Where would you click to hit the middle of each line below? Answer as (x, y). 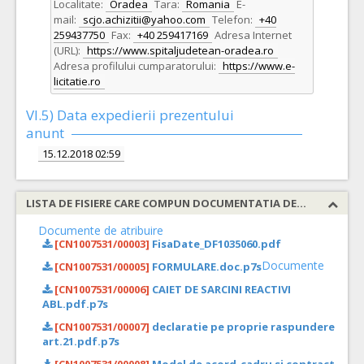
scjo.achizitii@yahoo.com (144, 19)
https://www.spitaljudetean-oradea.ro (180, 50)
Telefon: (232, 19)
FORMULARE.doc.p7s (206, 266)
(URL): (67, 50)
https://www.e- (259, 66)
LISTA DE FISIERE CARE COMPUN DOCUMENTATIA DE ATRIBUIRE (301, 203)
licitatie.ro (77, 81)
